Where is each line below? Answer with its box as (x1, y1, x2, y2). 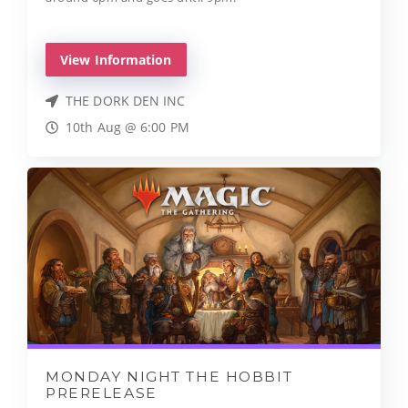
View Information (60, 51, 172, 69)
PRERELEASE (46, 384, 158, 403)
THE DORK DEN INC (66, 92, 186, 110)
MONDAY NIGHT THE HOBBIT (46, 368, 293, 386)
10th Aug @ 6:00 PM (66, 118, 189, 137)
